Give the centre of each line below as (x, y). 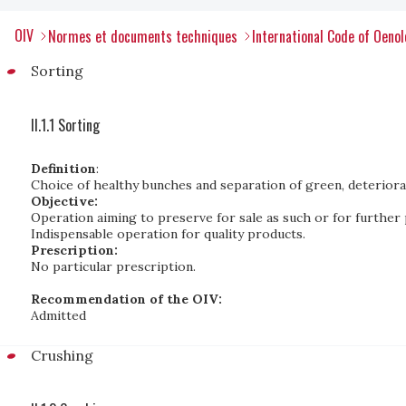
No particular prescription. (113, 266)
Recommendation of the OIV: (126, 299)
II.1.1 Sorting (65, 125)
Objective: (64, 201)
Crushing (62, 355)
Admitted (58, 315)
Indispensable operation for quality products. (168, 234)
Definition (63, 169)
